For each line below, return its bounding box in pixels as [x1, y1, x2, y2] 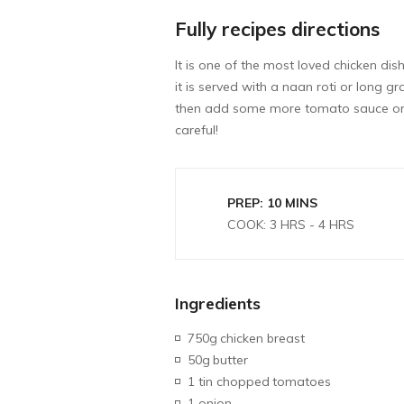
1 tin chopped [188, 372, 271, 390]
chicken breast [220, 329, 306, 346]
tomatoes [272, 372, 332, 390]
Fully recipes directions [175, 16, 381, 41]
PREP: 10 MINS [227, 194, 318, 211]
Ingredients [175, 292, 262, 314]
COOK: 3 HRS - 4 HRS [227, 216, 355, 233]
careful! [175, 121, 219, 138]
